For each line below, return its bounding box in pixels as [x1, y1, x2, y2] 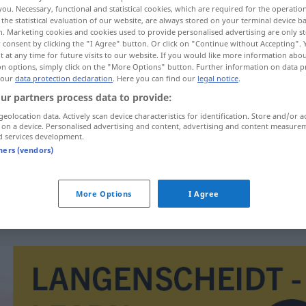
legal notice [197, 72, 238, 83]
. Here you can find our [113, 72, 197, 83]
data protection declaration [15, 72, 113, 83]
